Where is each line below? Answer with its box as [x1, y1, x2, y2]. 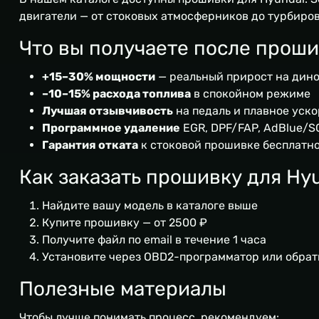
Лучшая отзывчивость [42, 104, 173, 118]
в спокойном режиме [191, 87, 310, 101]
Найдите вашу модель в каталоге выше [42, 199, 258, 213]
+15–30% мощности [42, 70, 155, 84]
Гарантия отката [42, 138, 138, 152]
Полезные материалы [19, 277, 226, 301]
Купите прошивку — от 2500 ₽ [42, 216, 207, 230]
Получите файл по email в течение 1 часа [42, 233, 266, 247]
